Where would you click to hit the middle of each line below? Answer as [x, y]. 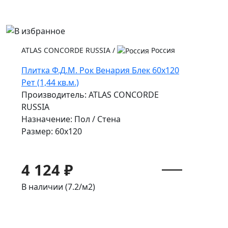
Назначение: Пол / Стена [71, 119]
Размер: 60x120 [52, 132]
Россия [162, 50]
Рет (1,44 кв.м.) [50, 83]
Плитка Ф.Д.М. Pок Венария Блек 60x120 [100, 70]
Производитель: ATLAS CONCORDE [90, 95]
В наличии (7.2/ [52, 187]
